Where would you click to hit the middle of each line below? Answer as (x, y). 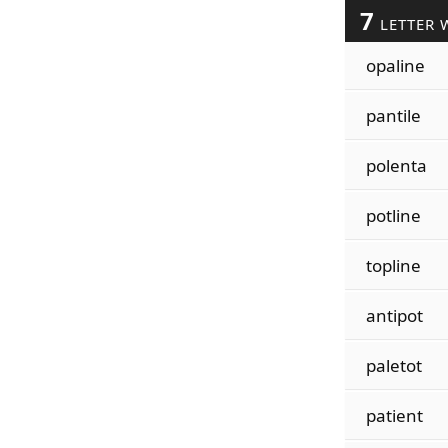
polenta (396, 165)
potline (393, 215)
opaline (395, 65)
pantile (393, 115)
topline (393, 265)
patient (394, 415)
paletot (393, 365)
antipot (394, 315)
